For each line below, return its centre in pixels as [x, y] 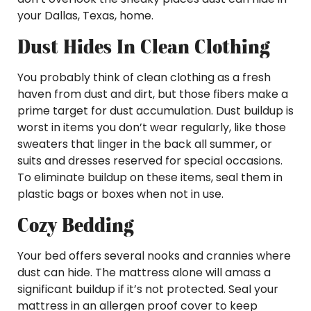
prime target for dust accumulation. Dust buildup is [155, 111]
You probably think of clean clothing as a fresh [144, 77]
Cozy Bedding [75, 225]
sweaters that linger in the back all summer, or [145, 144]
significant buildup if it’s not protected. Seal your [148, 289]
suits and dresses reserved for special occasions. [150, 161]
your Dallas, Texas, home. [85, 16]
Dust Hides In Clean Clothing [143, 47]
